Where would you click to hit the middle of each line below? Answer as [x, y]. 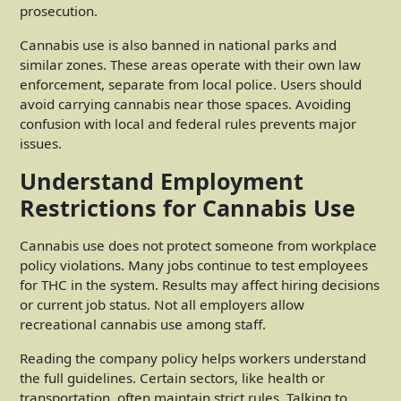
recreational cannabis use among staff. [143, 324]
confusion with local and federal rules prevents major [188, 123]
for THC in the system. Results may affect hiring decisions [200, 284]
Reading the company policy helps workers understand [193, 358]
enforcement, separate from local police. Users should [191, 84]
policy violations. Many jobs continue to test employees [194, 264]
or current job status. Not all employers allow [162, 304]
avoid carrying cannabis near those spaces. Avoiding [185, 103]
